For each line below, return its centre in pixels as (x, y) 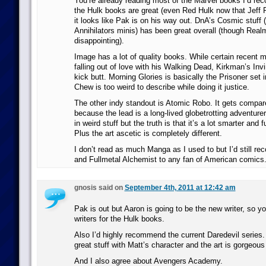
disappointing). (99, 41)
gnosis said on (99, 188)
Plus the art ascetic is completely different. (148, 133)
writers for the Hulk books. (119, 219)
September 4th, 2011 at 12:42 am (180, 188)
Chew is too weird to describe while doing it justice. (161, 87)
